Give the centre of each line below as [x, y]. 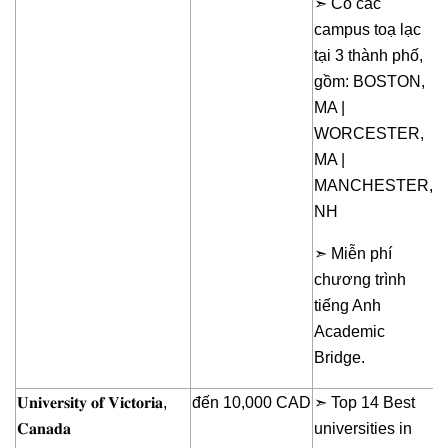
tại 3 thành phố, [368, 56]
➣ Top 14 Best [364, 403]
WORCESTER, [369, 134]
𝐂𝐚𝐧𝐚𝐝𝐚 [44, 429]
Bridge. [339, 358]
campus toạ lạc [367, 30]
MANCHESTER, [373, 186]
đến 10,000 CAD [251, 403]
